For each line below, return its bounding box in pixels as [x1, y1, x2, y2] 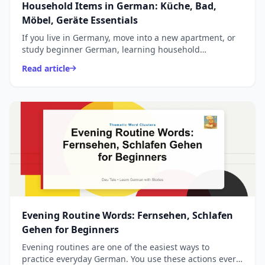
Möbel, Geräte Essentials [22, 14, 138, 27]
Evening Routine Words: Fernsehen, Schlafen [22, 209, 233, 222]
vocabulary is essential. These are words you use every [22, 56, 239, 67]
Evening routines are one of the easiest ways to [22, 241, 209, 253]
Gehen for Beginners [22, 223, 119, 237]
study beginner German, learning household [22, 44, 200, 56]
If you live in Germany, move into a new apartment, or [22, 32, 235, 44]
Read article [22, 63, 70, 75]
